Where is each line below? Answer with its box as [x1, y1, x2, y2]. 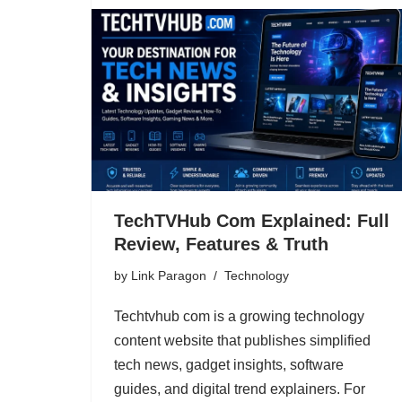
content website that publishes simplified [114, 332, 371, 348]
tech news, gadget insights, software [114, 356, 344, 372]
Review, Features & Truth [114, 233, 328, 254]
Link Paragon [131, 267, 206, 283]
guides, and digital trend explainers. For [114, 380, 365, 397]
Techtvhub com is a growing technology [114, 308, 364, 324]
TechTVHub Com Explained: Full [114, 210, 389, 231]
